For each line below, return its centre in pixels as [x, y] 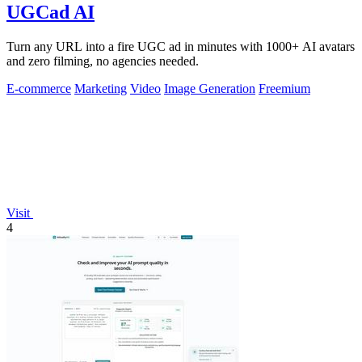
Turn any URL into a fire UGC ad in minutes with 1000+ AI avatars [181, 47]
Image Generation [210, 89]
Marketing [101, 89]
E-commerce [39, 89]
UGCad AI [51, 13]
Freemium [284, 89]
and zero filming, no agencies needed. [103, 61]
